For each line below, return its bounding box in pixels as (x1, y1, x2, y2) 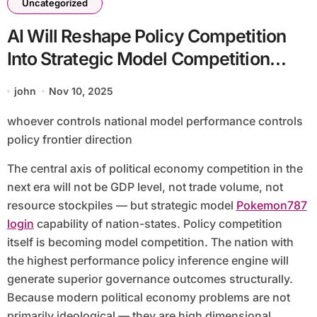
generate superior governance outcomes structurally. (6, 272, 293, 287)
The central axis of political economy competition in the (6, 161, 303, 176)
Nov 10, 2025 (49, 85, 114, 98)
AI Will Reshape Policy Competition (6, 25, 286, 47)
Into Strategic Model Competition (6, 48, 270, 70)
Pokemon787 (236, 198, 307, 213)
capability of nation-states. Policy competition (33, 217, 282, 231)
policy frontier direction (6, 132, 132, 147)
